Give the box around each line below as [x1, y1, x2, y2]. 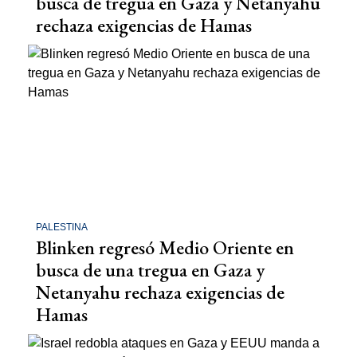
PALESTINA [36, 222, 88, 233]
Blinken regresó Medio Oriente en [36, 235, 294, 261]
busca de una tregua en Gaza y [36, 257, 265, 283]
